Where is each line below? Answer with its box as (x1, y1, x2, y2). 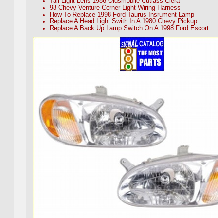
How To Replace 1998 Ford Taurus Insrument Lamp (50, 11, 194, 18)
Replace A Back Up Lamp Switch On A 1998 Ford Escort (50, 25, 209, 32)
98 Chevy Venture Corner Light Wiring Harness (50, 4, 181, 12)
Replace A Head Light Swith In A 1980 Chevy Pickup (50, 18, 197, 25)
